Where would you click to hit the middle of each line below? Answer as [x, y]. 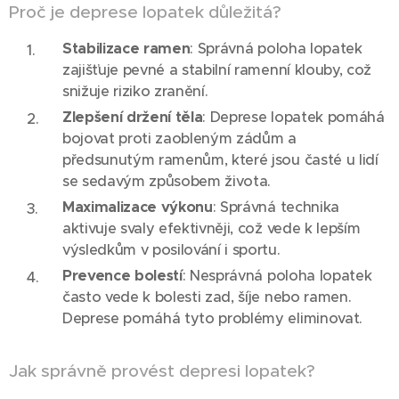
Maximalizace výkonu [138, 207]
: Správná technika [276, 207]
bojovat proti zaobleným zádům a [179, 138]
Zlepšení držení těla [133, 117]
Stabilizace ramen [126, 49]
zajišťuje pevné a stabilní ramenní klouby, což [217, 70]
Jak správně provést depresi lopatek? [162, 370]
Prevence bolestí [122, 276]
